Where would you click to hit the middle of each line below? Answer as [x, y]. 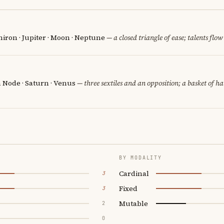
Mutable [133, 203]
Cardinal [134, 173]
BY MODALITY [140, 157]
